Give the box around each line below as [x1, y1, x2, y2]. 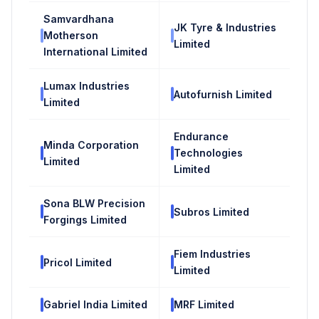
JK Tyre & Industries [174, 21, 276, 33]
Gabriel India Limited [43, 298, 147, 311]
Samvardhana [43, 13, 114, 26]
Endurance [174, 130, 229, 143]
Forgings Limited [43, 214, 127, 226]
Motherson [43, 29, 98, 42]
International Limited [43, 46, 147, 58]
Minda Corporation [43, 138, 139, 151]
